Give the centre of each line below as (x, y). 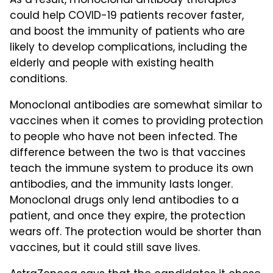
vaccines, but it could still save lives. (105, 248)
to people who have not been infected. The (124, 137)
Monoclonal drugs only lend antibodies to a (124, 201)
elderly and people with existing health (112, 64)
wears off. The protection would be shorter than (136, 232)
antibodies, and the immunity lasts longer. (121, 185)
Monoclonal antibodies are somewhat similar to (136, 106)
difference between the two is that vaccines (128, 153)
